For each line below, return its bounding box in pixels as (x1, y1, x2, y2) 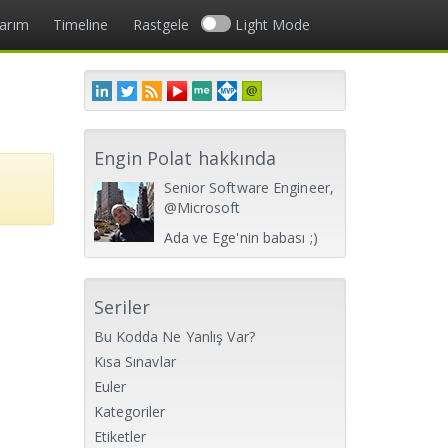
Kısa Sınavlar (93, 352, 176, 371)
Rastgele (132, 15, 190, 34)
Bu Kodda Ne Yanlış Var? (93, 327, 255, 346)
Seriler (93, 295, 151, 319)
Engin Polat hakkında (93, 146, 277, 170)
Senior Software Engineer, (163, 178, 335, 197)
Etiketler (93, 427, 147, 446)
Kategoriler (93, 402, 166, 421)
